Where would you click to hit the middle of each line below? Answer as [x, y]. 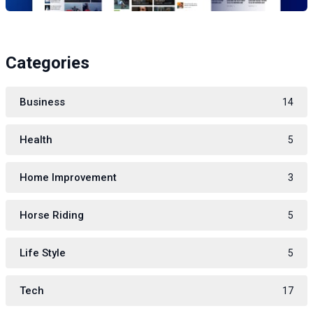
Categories [48, 63]
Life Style [43, 253]
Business [42, 102]
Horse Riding [52, 216]
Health [36, 140]
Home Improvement [68, 178]
